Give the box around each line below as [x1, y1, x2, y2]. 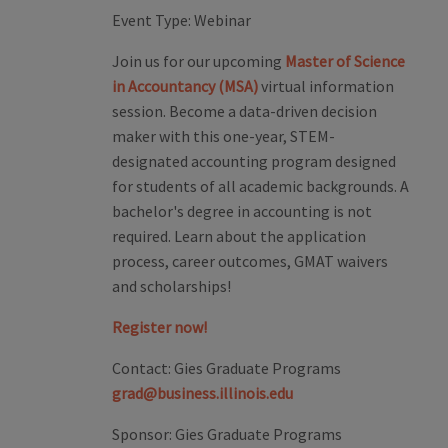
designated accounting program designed [112, 151, 396, 172]
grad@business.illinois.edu [112, 383, 293, 404]
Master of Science [285, 51, 405, 72]
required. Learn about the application [112, 226, 366, 247]
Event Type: [112, 10, 191, 31]
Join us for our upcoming [112, 51, 285, 72]
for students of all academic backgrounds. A [112, 176, 409, 197]
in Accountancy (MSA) [112, 76, 258, 97]
